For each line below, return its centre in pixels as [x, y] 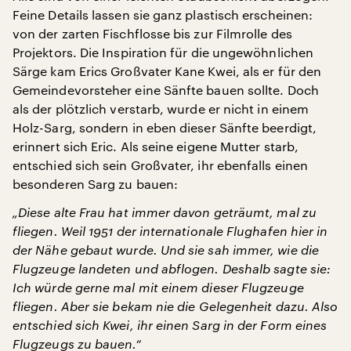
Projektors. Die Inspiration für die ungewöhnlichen [163, 52]
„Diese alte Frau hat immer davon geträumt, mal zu [165, 212]
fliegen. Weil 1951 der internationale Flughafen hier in [170, 231]
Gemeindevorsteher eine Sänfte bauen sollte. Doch [166, 90]
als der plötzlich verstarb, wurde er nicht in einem [161, 109]
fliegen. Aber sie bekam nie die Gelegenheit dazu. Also [175, 306]
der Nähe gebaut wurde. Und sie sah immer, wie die [166, 250]
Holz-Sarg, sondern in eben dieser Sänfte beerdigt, [165, 127]
